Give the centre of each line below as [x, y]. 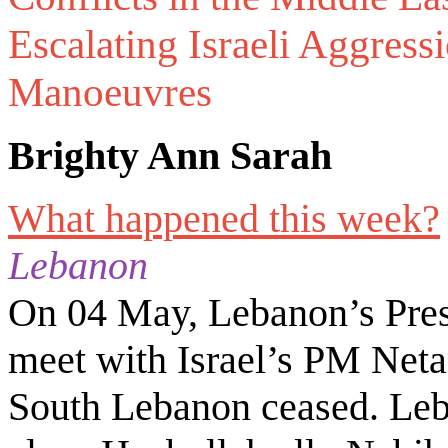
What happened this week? [224, 219]
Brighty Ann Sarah [170, 156]
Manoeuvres [115, 92]
